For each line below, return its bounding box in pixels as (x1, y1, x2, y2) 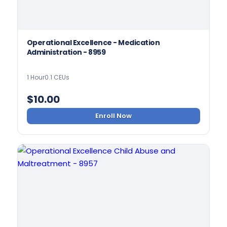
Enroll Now (95, 111, 132, 121)
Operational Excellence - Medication (26, 37, 160, 48)
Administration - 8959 (26, 47, 106, 57)
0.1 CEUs (44, 73, 69, 82)
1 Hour (26, 73, 45, 82)
